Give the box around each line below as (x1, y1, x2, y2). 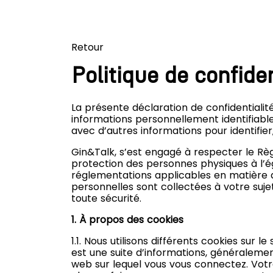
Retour (71, 40, 104, 54)
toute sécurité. (71, 191, 141, 205)
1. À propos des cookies (71, 212, 183, 227)
